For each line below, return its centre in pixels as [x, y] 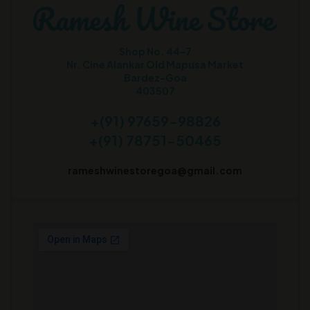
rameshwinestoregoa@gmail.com [155, 170]
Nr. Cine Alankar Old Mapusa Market [155, 64]
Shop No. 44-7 [155, 51]
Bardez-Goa [155, 77]
